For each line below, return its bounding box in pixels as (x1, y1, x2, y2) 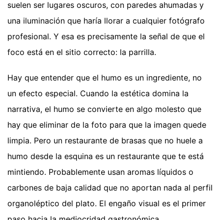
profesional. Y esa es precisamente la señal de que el (7, 31, 205, 41)
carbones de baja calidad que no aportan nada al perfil (7, 182, 213, 192)
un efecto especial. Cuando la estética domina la (7, 88, 189, 98)
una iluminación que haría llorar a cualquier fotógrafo (7, 15, 205, 26)
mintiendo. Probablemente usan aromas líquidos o (7, 166, 193, 177)
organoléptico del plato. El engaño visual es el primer (7, 198, 206, 208)
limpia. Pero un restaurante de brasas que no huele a (7, 135, 203, 145)
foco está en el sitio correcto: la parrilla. (7, 47, 156, 57)
